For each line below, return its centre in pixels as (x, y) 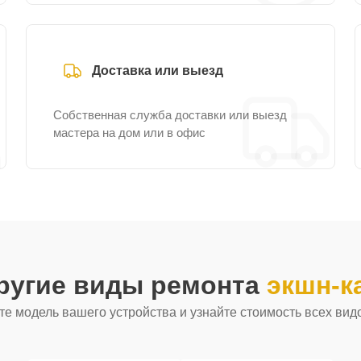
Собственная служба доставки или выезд (170, 115)
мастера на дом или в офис (129, 133)
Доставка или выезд (158, 71)
